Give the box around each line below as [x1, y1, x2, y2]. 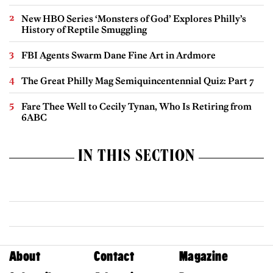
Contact [94, 249, 135, 264]
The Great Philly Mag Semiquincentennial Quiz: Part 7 [21, 74, 254, 87]
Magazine [179, 249, 229, 264]
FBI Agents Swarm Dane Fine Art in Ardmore [21, 49, 216, 61]
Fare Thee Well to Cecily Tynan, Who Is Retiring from [21, 100, 252, 112]
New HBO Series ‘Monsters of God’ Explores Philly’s [21, 12, 246, 24]
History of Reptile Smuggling [21, 23, 147, 35]
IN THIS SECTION [78, 149, 195, 166]
